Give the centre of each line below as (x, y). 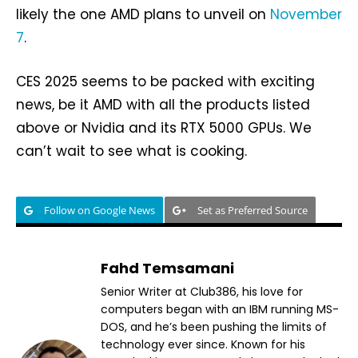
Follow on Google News (99, 211)
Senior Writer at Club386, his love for (202, 292)
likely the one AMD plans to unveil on (143, 15)
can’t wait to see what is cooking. (131, 151)
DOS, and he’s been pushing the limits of (214, 327)
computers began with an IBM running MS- (220, 310)
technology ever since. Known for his (203, 345)
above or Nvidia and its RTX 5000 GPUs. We (164, 128)
